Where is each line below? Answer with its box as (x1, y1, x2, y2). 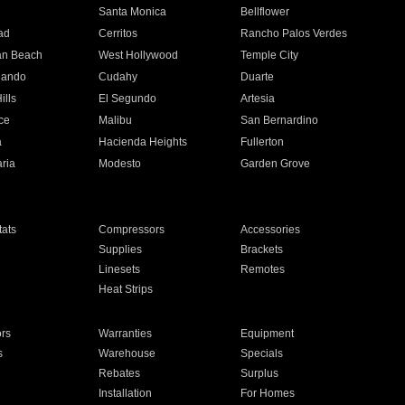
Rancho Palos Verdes (240, 27, 348, 40)
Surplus (240, 367, 279, 380)
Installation (98, 387, 152, 400)
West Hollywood (98, 49, 178, 61)
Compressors (98, 223, 165, 236)
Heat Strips (98, 283, 153, 296)
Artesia (240, 92, 276, 105)
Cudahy (98, 71, 137, 83)
